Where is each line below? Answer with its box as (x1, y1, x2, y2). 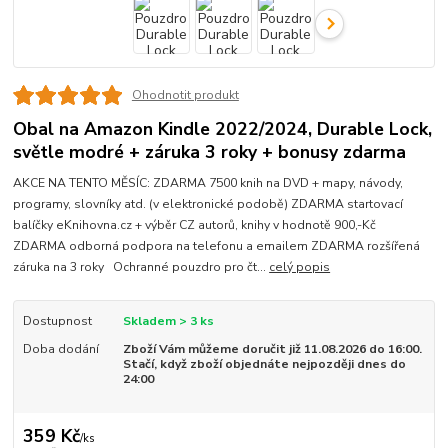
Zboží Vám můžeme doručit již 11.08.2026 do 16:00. (122, 341, 422, 358)
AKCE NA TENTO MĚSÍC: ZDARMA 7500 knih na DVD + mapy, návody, (13, 175, 404, 192)
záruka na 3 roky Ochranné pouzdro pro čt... (13, 259, 270, 276)
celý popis (269, 259, 331, 276)
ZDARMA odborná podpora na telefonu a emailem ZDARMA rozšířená (13, 238, 421, 255)
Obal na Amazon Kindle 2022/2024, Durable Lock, (13, 117, 433, 142)
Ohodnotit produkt (131, 87, 239, 104)
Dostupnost (22, 313, 92, 330)
